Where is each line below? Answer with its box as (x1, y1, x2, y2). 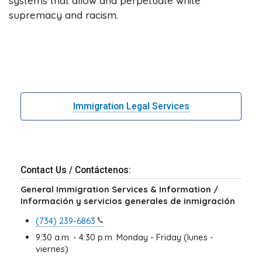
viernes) (35, 243, 68, 254)
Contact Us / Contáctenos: (20, 164, 131, 175)
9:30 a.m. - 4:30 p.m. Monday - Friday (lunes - (35, 231, 213, 243)
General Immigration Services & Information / (20, 183, 218, 195)
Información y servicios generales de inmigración (20, 195, 235, 206)
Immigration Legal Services (73, 101, 189, 112)
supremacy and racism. (9, 9, 118, 22)
